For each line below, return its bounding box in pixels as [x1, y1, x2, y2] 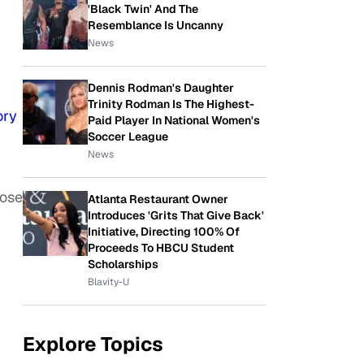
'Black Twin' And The [88, 2, 198, 16]
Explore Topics [23, 331, 163, 357]
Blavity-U [88, 275, 129, 288]
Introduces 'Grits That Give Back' [88, 208, 264, 223]
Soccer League [88, 129, 168, 144]
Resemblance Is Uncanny [88, 18, 223, 32]
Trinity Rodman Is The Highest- [88, 97, 254, 111]
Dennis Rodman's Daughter [88, 80, 234, 95]
